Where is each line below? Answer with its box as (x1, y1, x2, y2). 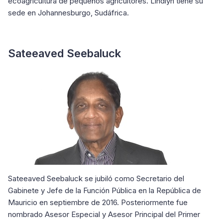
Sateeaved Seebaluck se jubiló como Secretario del (8, 174, 184, 183)
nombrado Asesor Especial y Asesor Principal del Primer (8, 210, 200, 219)
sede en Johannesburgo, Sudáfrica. (8, 8, 129, 17)
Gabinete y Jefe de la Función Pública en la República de (8, 186, 201, 195)
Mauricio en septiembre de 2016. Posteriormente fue (8, 198, 188, 207)
